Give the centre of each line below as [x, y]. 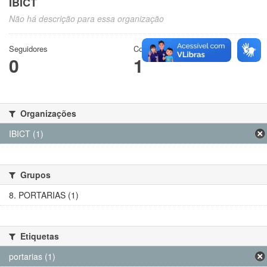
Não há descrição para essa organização [86, 19]
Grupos [34, 175]
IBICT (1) [26, 134]
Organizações [47, 114]
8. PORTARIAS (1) [44, 195]
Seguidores [28, 49]
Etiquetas [38, 236]
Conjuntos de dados [168, 49]
